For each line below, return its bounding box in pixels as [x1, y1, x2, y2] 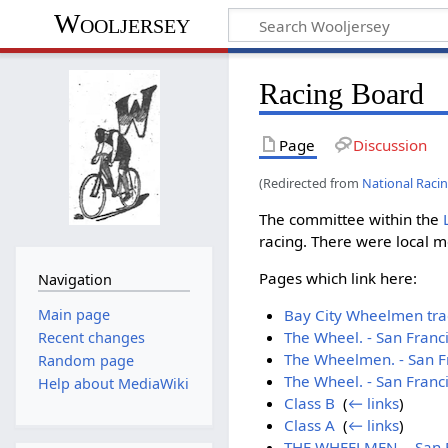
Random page [37, 351, 134, 371]
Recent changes [37, 327, 145, 347]
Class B [283, 393, 335, 414]
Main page [37, 304, 110, 324]
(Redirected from [259, 173, 363, 192]
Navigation [37, 270, 112, 290]
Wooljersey [53, 8, 190, 40]
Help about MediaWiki [37, 374, 189, 394]
